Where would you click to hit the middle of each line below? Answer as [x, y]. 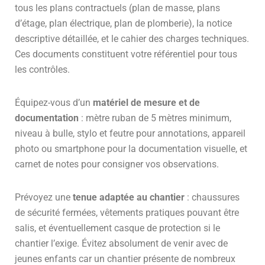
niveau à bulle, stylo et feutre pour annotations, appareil [130, 133]
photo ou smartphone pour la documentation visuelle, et [131, 148]
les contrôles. [42, 69]
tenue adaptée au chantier [129, 197]
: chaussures [212, 197]
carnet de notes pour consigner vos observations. [117, 164]
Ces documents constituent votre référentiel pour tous [126, 54]
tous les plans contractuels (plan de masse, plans [117, 8]
